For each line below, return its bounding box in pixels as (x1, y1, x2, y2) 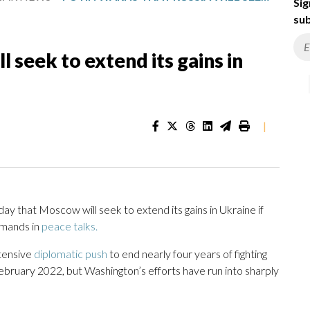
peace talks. (42, 219, 98, 233)
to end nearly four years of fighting (107, 247, 267, 261)
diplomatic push (34, 247, 107, 261)
